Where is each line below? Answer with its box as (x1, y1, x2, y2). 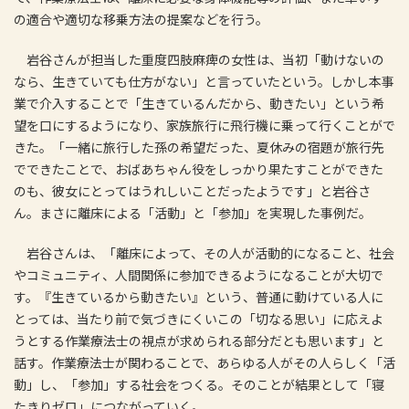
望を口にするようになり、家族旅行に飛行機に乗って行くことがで (14, 115, 395, 134)
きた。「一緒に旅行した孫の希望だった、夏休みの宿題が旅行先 (14, 137, 384, 156)
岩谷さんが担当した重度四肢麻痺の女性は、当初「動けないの (14, 49, 384, 68)
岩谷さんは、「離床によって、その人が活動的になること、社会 (14, 243, 394, 262)
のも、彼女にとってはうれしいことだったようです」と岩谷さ (14, 181, 371, 200)
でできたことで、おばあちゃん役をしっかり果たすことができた (14, 159, 383, 178)
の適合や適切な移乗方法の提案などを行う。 (14, 9, 268, 28)
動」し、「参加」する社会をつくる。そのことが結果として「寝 (14, 374, 384, 393)
